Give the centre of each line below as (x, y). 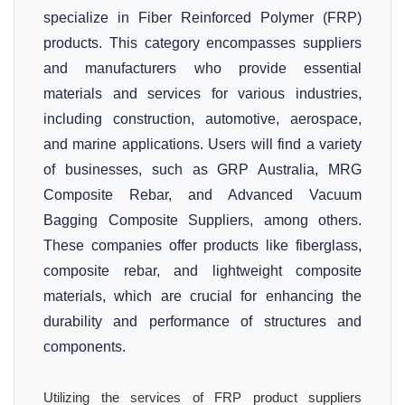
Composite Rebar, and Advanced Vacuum (202, 195)
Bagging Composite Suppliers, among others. (202, 220)
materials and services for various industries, (202, 94)
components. (85, 347)
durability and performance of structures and (202, 321)
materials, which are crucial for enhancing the (202, 296)
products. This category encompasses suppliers (202, 43)
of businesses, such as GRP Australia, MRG (202, 170)
